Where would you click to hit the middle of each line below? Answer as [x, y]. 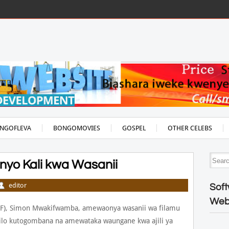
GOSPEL [134, 128]
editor [17, 185]
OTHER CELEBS [190, 128]
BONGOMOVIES [76, 128]
